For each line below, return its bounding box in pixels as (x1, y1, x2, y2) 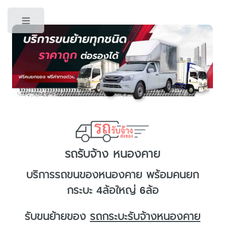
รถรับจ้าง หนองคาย (65, 145, 160, 163)
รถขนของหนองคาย (55, 167, 142, 183)
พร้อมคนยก (142, 167, 199, 183)
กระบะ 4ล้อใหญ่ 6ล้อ (66, 182, 159, 199)
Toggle (53, 17, 75, 28)
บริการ (26, 167, 55, 183)
